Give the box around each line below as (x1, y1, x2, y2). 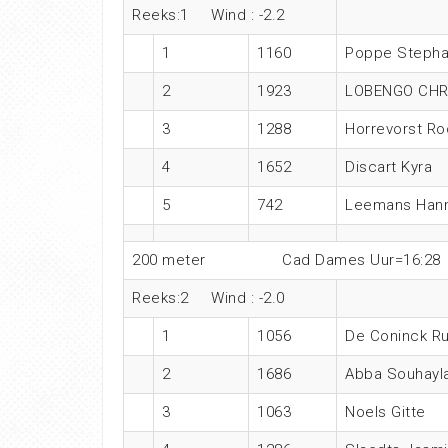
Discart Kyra (345, 158, 432, 177)
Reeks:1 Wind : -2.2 (132, 6, 285, 25)
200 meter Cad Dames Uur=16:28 (132, 251, 441, 270)
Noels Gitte (345, 403, 426, 422)
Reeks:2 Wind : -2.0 (132, 289, 285, 308)
